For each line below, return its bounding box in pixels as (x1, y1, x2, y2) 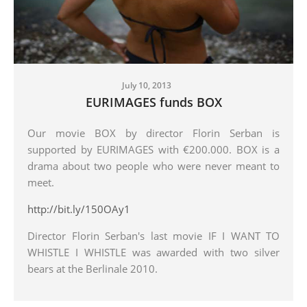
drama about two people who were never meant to (27, 158, 280, 173)
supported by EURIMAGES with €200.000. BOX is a (27, 142, 280, 156)
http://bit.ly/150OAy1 (27, 201, 130, 216)
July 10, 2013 (122, 79, 171, 91)
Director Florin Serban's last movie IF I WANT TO (27, 228, 280, 243)
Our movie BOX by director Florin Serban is (27, 125, 280, 140)
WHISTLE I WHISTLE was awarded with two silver (27, 245, 280, 259)
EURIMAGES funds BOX (85, 93, 222, 110)
